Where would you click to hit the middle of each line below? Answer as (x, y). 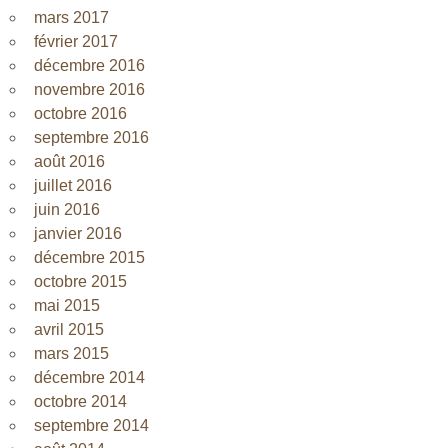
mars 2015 (71, 353)
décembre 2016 (89, 65)
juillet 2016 (73, 185)
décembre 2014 (89, 377)
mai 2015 (67, 305)
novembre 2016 (89, 89)
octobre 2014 (80, 401)
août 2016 (69, 161)
